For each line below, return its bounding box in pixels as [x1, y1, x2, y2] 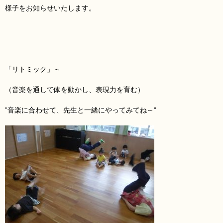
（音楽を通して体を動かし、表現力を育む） [5, 86, 144, 94]
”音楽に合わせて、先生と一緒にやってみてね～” [5, 106, 156, 114]
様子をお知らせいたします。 [5, 4, 96, 12]
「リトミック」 [5, 65, 54, 74]
